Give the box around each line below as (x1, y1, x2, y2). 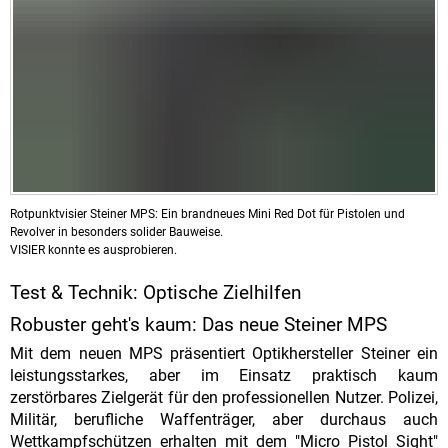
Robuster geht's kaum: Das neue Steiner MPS (10, 312, 387, 336)
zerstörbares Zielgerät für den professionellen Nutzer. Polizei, (10, 388, 438, 408)
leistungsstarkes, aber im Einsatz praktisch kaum (10, 366, 438, 386)
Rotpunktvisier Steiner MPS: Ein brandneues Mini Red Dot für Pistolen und (10, 207, 405, 222)
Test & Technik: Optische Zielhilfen (10, 281, 301, 305)
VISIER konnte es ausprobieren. (10, 243, 177, 258)
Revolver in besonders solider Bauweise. (10, 225, 223, 240)
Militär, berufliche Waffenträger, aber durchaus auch (10, 410, 438, 430)
